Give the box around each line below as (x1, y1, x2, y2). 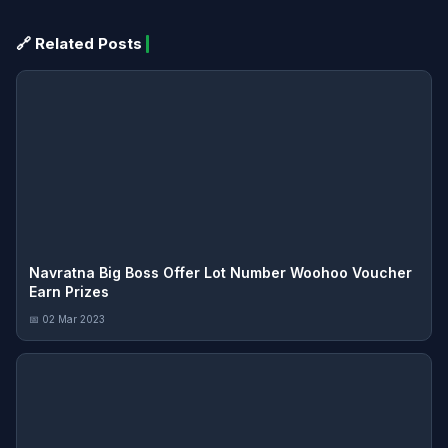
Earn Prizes (29, 283, 109, 301)
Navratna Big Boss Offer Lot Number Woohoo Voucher (29, 264, 412, 282)
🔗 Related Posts (16, 34, 142, 54)
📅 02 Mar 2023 (29, 313, 105, 326)
